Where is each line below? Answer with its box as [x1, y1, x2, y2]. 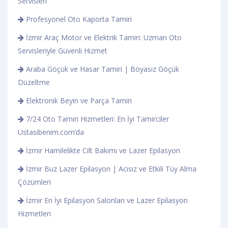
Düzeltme [18, 77, 50, 87]
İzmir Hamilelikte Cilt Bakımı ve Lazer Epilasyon [24, 145, 180, 155]
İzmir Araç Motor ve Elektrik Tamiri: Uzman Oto [24, 32, 182, 42]
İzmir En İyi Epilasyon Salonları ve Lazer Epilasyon [24, 195, 188, 205]
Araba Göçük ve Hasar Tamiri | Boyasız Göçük [24, 64, 179, 74]
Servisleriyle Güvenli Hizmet [18, 45, 107, 55]
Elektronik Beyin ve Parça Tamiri [24, 95, 132, 105]
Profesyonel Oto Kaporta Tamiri [24, 14, 132, 24]
